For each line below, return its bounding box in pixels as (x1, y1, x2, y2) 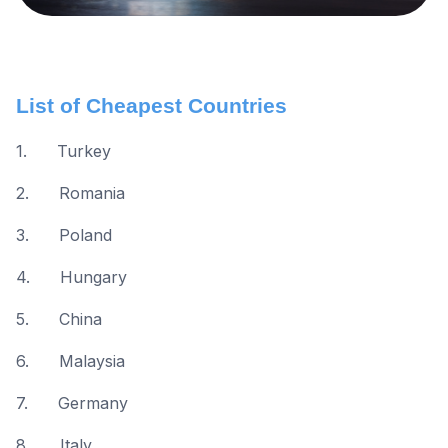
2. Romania (16, 182, 125, 203)
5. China (16, 308, 102, 329)
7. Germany (16, 392, 128, 413)
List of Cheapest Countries (16, 93, 287, 117)
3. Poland (16, 224, 112, 245)
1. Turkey (16, 140, 111, 161)
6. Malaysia (16, 350, 125, 371)
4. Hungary (16, 266, 127, 287)
